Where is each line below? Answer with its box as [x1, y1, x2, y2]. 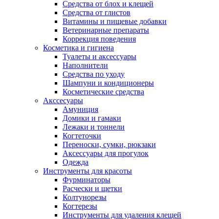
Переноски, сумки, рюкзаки [63, 140, 156, 149]
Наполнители [63, 61, 108, 70]
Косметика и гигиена [43, 44, 114, 52]
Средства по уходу [63, 70, 125, 79]
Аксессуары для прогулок [63, 149, 149, 158]
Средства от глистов [63, 8, 131, 17]
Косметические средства [63, 88, 144, 96]
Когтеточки [63, 131, 101, 140]
